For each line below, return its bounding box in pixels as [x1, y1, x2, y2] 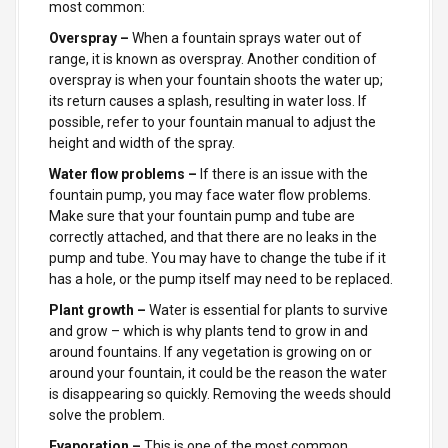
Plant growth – [49, 301, 149, 318]
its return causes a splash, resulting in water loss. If [49, 92, 367, 109]
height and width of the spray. [49, 134, 235, 151]
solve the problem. [49, 406, 165, 423]
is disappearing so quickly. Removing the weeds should [49, 385, 391, 402]
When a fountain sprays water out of [132, 29, 362, 46]
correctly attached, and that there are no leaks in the [49, 228, 377, 245]
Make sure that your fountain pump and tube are [49, 207, 355, 224]
